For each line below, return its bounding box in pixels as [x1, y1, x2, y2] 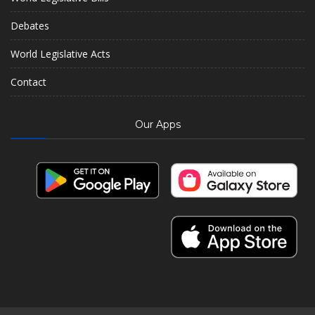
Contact [11, 75, 46, 89]
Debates [11, 18, 49, 32]
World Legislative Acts [11, 46, 110, 60]
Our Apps [134, 117, 181, 131]
